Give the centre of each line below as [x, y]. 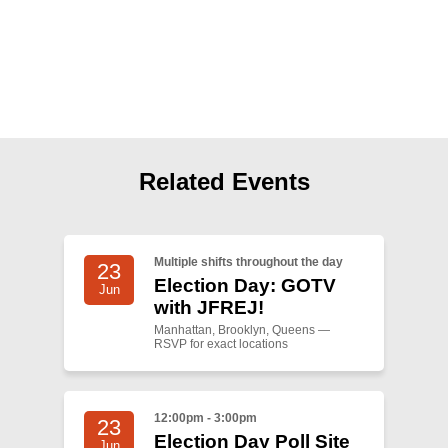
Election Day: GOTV [245, 285]
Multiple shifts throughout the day [248, 262]
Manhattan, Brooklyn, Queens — [242, 330]
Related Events [224, 181]
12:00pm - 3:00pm [205, 418]
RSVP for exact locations [221, 344]
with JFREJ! [209, 307]
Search [53, 41]
